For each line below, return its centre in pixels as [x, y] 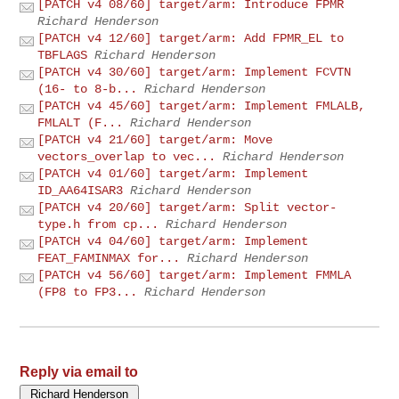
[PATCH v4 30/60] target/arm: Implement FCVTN [195, 72]
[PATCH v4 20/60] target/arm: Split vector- [187, 207]
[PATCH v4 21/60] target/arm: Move [155, 139]
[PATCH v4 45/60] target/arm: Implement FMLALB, [202, 106]
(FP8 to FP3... [88, 292]
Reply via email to [79, 371]
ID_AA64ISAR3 [81, 190]
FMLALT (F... [81, 122]
